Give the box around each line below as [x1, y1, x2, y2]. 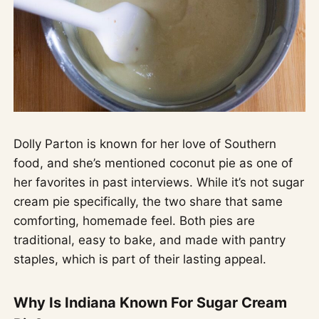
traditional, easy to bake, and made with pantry [14, 232, 286, 247]
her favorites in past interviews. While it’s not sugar [14, 174, 305, 189]
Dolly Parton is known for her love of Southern [14, 136, 277, 151]
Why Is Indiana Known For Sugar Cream [14, 293, 288, 311]
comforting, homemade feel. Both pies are [14, 213, 256, 228]
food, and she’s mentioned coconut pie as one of [14, 155, 293, 170]
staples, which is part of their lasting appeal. [14, 251, 267, 266]
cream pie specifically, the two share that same [14, 194, 283, 209]
